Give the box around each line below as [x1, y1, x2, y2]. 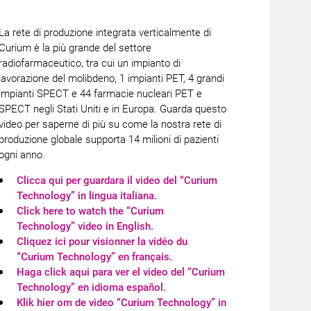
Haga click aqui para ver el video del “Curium [17, 266, 226, 278]
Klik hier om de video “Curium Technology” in [17, 296, 227, 309]
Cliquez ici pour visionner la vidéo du [17, 235, 188, 248]
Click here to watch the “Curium [17, 205, 165, 217]
